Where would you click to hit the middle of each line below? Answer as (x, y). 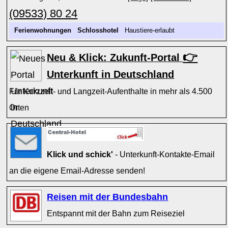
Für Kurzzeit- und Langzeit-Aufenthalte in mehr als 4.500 (111, 91)
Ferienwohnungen (43, 31)
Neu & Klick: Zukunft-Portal (115, 58)
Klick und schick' (80, 154)
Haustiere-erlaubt (149, 31)
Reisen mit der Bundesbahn (108, 197)
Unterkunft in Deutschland (111, 74)
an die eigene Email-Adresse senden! (77, 170)
